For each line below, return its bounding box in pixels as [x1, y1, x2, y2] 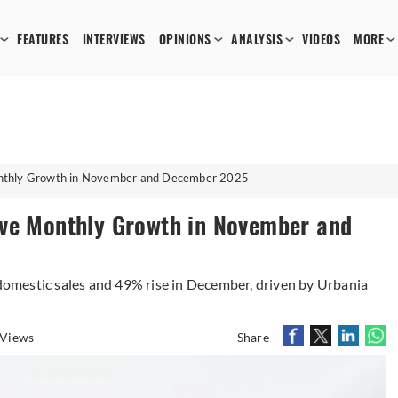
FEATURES [17, 31, 69, 48]
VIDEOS [302, 31, 341, 48]
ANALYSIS [231, 31, 283, 48]
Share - [236, 330, 277, 345]
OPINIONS [158, 31, 211, 48]
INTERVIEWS [82, 31, 146, 48]
